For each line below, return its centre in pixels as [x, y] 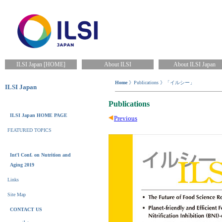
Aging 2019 [22, 165]
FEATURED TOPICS [29, 130]
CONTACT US [26, 209]
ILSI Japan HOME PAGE [39, 115]
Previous [126, 118]
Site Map [17, 194]
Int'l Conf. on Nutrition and [40, 155]
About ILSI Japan [194, 64]
